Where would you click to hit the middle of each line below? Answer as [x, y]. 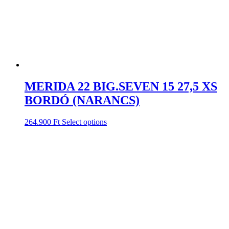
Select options [84, 122]
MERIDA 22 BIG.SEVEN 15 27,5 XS [121, 86]
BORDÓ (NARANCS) [82, 100]
